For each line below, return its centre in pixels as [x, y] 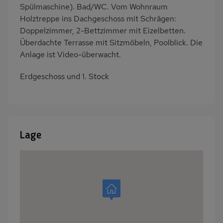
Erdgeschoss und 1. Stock [64, 77]
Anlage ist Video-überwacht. [70, 55]
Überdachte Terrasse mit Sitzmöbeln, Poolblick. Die [111, 43]
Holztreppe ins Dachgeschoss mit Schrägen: [98, 19]
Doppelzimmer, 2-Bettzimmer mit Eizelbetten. [103, 31]
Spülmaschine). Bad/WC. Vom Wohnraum [94, 7]
